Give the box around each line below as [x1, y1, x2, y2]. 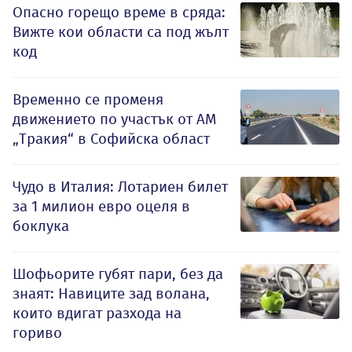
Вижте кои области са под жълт [13, 22, 229, 41]
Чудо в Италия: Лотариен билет [13, 177, 228, 196]
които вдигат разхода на [13, 303, 181, 322]
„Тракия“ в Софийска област [13, 129, 210, 148]
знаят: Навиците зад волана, [13, 284, 210, 302]
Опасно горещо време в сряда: [13, 2, 225, 21]
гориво [13, 323, 62, 342]
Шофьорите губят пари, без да [13, 264, 223, 283]
